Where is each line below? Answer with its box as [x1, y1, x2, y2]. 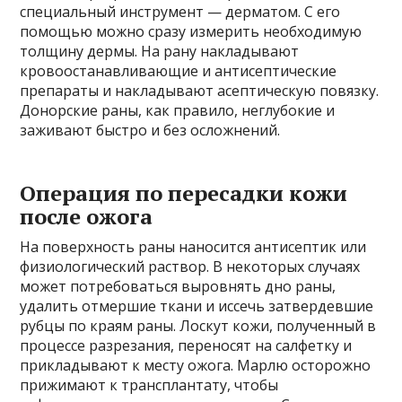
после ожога [20, 201, 153, 231]
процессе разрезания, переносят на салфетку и [20, 335, 353, 355]
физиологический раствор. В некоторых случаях [20, 256, 361, 276]
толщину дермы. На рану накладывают [20, 40, 300, 61]
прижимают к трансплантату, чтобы [20, 374, 279, 395]
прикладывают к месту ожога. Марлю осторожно [20, 354, 371, 375]
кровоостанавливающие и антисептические [20, 60, 337, 81]
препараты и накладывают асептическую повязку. [20, 80, 380, 100]
